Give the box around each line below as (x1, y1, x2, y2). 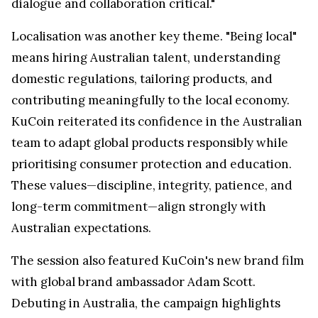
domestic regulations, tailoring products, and (11, 71, 273, 87)
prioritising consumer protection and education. (11, 156, 292, 172)
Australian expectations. (11, 220, 151, 236)
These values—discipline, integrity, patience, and (11, 177, 292, 194)
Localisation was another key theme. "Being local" (11, 28, 297, 45)
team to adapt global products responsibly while (11, 135, 288, 151)
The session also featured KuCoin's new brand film (11, 253, 304, 269)
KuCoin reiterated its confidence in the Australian (11, 114, 302, 130)
